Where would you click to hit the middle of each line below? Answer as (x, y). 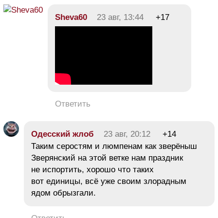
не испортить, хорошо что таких (92, 170)
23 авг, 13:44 (120, 17)
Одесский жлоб (63, 134)
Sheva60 (71, 17)
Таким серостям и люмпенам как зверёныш (114, 146)
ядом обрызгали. (64, 193)
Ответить (73, 104)
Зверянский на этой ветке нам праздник (107, 158)
